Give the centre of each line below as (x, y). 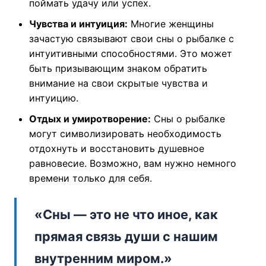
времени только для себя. (90, 178)
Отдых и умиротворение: (90, 119)
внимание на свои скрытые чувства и (118, 83)
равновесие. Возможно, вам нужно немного (132, 164)
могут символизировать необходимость (125, 134)
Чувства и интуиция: (78, 24)
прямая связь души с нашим (126, 237)
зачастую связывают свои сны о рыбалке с (131, 39)
